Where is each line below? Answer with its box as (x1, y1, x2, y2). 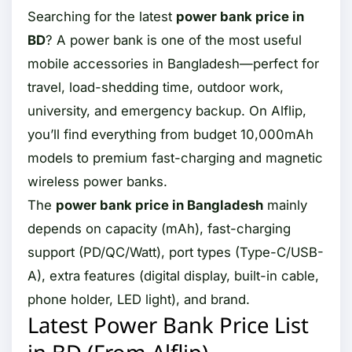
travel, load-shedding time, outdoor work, (27, 79, 284, 95)
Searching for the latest (27, 9, 176, 24)
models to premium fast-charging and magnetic (27, 150, 323, 166)
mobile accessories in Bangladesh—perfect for (27, 56, 319, 71)
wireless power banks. (27, 174, 167, 189)
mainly (263, 197, 307, 213)
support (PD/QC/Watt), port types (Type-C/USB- (27, 244, 324, 260)
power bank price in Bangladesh (56, 197, 263, 213)
